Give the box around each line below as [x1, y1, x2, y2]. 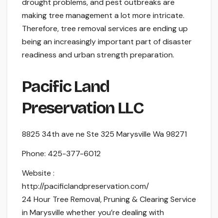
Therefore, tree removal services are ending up [22, 23, 188, 34]
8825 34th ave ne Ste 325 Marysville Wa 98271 [22, 129, 187, 140]
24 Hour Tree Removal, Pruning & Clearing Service [22, 194, 196, 204]
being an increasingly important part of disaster [22, 36, 192, 47]
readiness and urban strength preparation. [22, 50, 174, 60]
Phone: [22, 148, 48, 159]
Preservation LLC [22, 98, 143, 118]
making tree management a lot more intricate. [22, 10, 184, 21]
